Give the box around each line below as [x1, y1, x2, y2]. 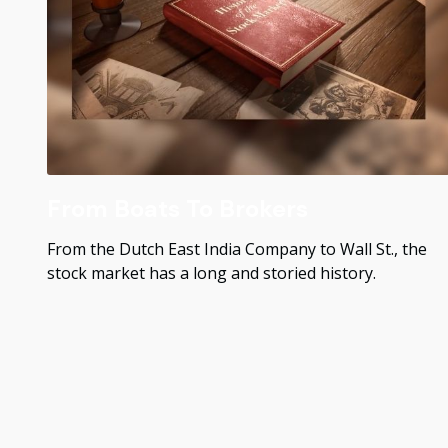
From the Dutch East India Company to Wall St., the [46, 237, 427, 260]
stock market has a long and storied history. [46, 261, 376, 284]
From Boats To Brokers [46, 192, 308, 224]
